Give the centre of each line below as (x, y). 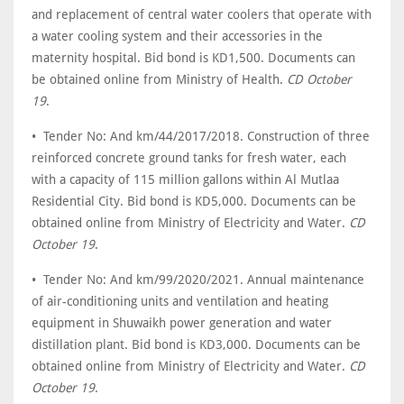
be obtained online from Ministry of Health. (159, 79)
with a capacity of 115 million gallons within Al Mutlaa (185, 179)
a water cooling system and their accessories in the (177, 36)
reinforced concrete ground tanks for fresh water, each (189, 158)
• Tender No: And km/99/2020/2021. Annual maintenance (198, 280)
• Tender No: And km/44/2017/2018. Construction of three (201, 136)
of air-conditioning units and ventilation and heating (180, 301)
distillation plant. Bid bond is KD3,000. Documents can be (196, 344)
